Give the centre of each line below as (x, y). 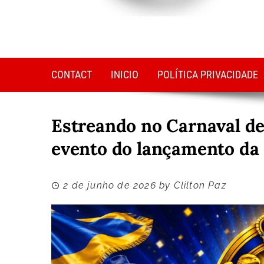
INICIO (125, 75)
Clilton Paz (200, 186)
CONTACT (72, 75)
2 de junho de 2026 (110, 186)
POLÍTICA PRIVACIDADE (208, 75)
